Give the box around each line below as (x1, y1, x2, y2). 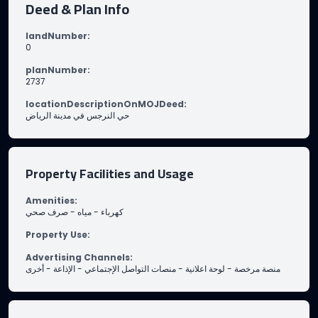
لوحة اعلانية (185, 263, 225, 275)
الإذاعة (53, 263, 75, 275)
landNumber (26, 30, 87, 42)
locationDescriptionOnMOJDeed (26, 98, 184, 110)
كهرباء (101, 206, 124, 218)
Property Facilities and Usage (26, 162, 194, 185)
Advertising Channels (26, 251, 130, 263)
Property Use (26, 229, 87, 241)
